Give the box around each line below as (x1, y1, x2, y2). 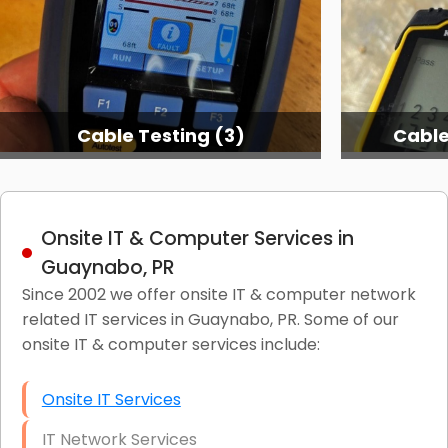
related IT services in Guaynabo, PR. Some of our (21, 307, 399, 331)
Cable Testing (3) (76, 122, 245, 148)
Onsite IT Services (41, 387, 181, 411)
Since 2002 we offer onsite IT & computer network (21, 282, 416, 306)
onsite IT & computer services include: (21, 332, 320, 356)
